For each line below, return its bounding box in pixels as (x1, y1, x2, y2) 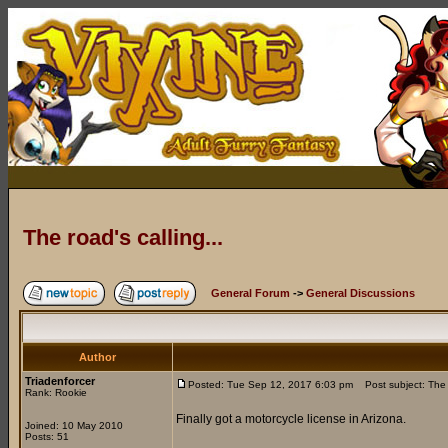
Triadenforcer (25, 375, 95, 387)
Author (79, 351, 116, 363)
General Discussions (306, 287, 415, 299)
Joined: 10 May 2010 (25, 420, 123, 431)
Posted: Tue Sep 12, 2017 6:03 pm (188, 379, 353, 390)
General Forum (211, 287, 290, 299)
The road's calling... (23, 225, 223, 250)
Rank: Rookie (25, 387, 87, 398)
